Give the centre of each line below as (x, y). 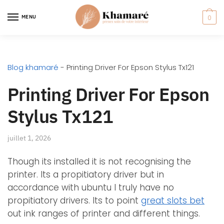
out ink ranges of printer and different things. (104, 214)
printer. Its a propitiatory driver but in (86, 175)
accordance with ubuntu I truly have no (91, 188)
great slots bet (173, 201)
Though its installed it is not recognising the (99, 162)
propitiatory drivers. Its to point (74, 201)
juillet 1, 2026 (29, 138)
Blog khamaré (33, 67)
